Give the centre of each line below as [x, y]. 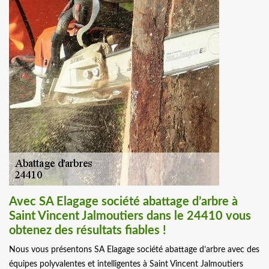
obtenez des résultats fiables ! [88, 231]
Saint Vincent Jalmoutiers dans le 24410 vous [130, 216]
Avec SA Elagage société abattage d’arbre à [123, 202]
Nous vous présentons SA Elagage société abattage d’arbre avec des [134, 250]
